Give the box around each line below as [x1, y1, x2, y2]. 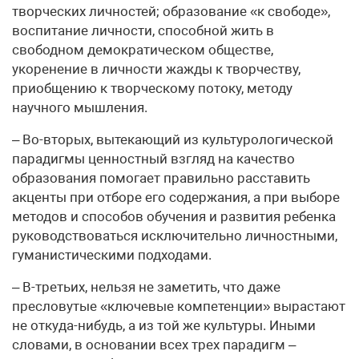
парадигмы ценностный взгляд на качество [12, 151, 295, 167]
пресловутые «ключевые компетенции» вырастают [12, 298, 345, 314]
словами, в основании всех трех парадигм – [12, 337, 296, 353]
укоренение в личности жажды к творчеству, [12, 61, 301, 77]
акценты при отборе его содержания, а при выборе [12, 189, 340, 205]
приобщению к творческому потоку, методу [12, 80, 292, 96]
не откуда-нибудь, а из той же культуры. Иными [12, 317, 316, 333]
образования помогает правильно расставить [12, 170, 310, 186]
